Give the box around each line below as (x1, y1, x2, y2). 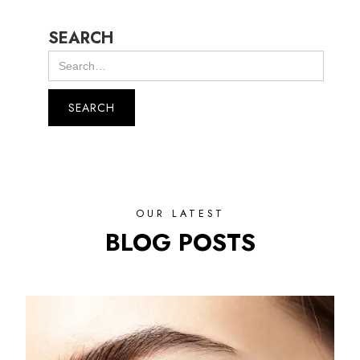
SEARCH (48, 27, 113, 50)
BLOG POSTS (104, 226, 256, 260)
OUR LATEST (135, 207, 225, 221)
